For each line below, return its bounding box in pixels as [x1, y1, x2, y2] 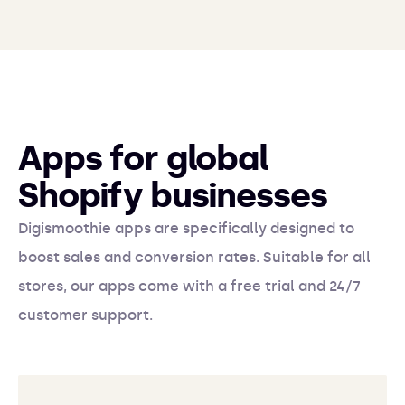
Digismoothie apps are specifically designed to [18, 220, 354, 237]
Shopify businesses [18, 174, 327, 216]
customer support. [18, 306, 153, 324]
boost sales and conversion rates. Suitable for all [18, 249, 371, 266]
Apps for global [18, 137, 268, 179]
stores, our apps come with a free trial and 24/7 [18, 278, 361, 295]
